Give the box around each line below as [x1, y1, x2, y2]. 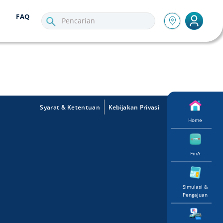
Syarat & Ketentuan [40, 103, 100, 111]
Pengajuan [183, 191, 208, 199]
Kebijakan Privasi [108, 103, 159, 111]
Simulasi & [183, 183, 208, 191]
